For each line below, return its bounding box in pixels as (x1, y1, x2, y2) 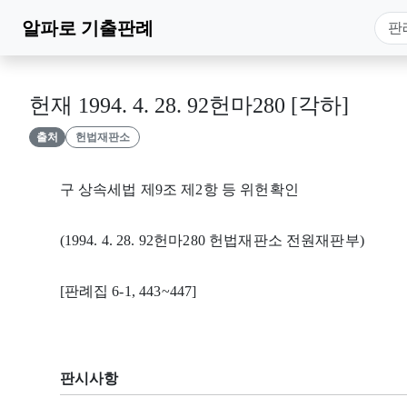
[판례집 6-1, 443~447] (59, 283, 197, 300)
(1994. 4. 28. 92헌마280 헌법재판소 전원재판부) (59, 233, 364, 249)
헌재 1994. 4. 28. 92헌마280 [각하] (29, 94, 349, 118)
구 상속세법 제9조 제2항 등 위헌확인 (59, 182, 299, 198)
